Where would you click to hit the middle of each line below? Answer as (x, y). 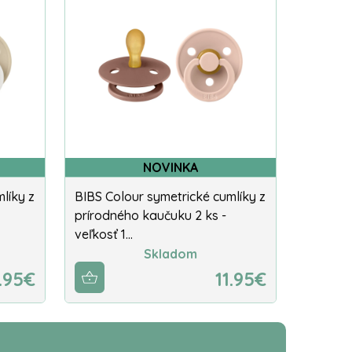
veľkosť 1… (104, 234)
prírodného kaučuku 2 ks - (150, 215)
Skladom (170, 254)
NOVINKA (170, 167)
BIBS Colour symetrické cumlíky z (170, 196)
